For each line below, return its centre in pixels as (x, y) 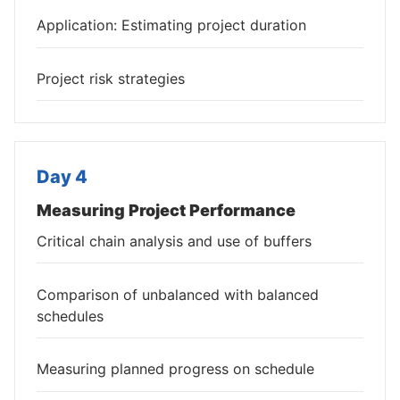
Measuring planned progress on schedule (175, 369)
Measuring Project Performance (166, 210)
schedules (70, 316)
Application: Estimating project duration (171, 25)
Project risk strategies (111, 78)
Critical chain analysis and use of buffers (174, 241)
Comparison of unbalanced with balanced (178, 294)
